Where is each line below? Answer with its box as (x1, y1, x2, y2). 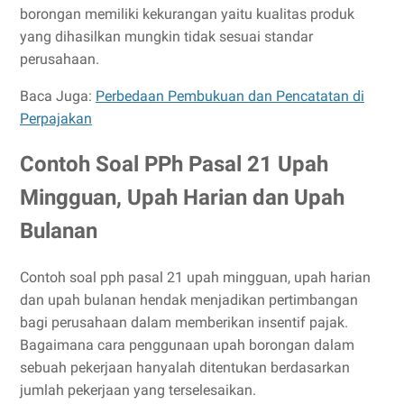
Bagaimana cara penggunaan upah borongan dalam (20, 336, 354, 354)
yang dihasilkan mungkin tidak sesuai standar (20, 28, 313, 46)
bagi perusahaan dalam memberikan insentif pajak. (20, 314, 348, 332)
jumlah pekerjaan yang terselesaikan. (20, 381, 256, 399)
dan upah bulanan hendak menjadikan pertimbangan (20, 291, 358, 309)
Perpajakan (20, 110, 92, 128)
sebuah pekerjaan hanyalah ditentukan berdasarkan (20, 359, 350, 377)
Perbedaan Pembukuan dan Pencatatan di (96, 87, 364, 106)
